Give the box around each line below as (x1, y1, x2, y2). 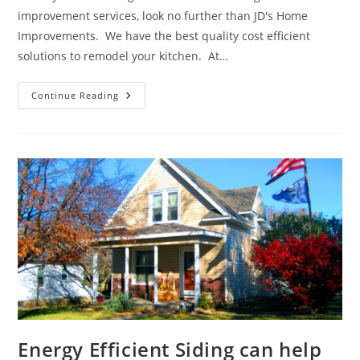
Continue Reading (31, 88, 120, 101)
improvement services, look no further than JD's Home (18, 7, 309, 23)
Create (118, 121, 159, 137)
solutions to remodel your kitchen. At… (18, 47, 229, 63)
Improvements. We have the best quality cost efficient (18, 27, 311, 43)
